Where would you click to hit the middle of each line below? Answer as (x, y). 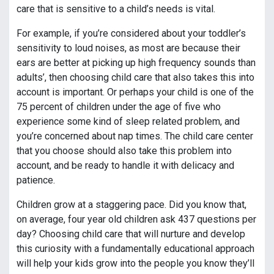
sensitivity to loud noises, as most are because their (128, 48)
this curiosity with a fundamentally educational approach (135, 249)
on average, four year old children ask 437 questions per (136, 220)
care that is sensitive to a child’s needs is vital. (116, 9)
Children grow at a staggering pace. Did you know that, (131, 205)
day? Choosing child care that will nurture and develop (131, 234)
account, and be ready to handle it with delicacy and (125, 166)
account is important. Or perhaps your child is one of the (135, 92)
